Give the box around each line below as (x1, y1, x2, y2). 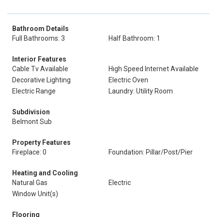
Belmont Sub (12, 118, 52, 125)
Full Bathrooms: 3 (12, 34, 65, 42)
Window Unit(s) (12, 190, 58, 198)
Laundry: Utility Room (108, 87, 173, 95)
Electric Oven (108, 76, 148, 84)
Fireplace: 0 (12, 148, 46, 156)
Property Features (12, 139, 71, 146)
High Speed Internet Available (108, 65, 199, 73)
